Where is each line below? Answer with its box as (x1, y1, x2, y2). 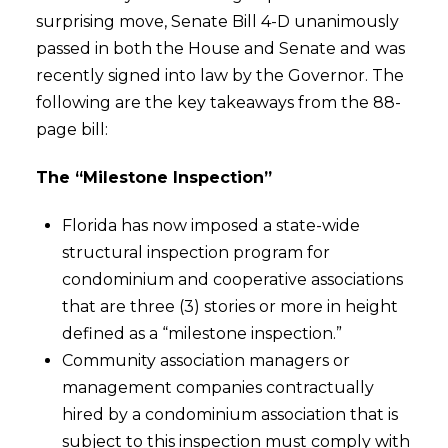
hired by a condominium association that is (62, 405, 399, 424)
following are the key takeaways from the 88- (35, 93, 401, 112)
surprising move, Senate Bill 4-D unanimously (35, 12, 399, 31)
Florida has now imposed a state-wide (62, 216, 361, 235)
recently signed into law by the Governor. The (35, 66, 404, 85)
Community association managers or (62, 351, 351, 370)
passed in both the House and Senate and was (35, 39, 405, 58)
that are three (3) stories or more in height (62, 297, 399, 316)
